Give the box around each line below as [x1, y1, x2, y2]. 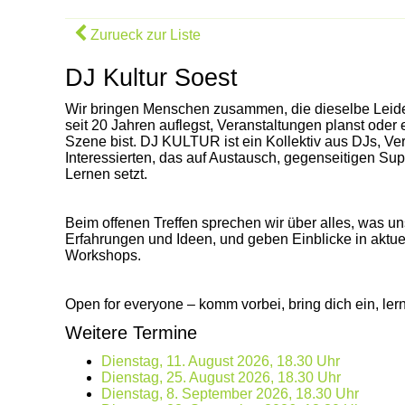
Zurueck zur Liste [87, 27, 201, 42]
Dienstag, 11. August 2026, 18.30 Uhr [101, 353, 340, 369]
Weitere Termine [65, 323, 197, 343]
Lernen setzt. [65, 165, 147, 182]
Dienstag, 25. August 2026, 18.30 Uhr [101, 369, 341, 385]
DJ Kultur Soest [65, 63, 238, 91]
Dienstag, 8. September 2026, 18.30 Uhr [101, 385, 359, 401]
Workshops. [65, 247, 141, 263]
